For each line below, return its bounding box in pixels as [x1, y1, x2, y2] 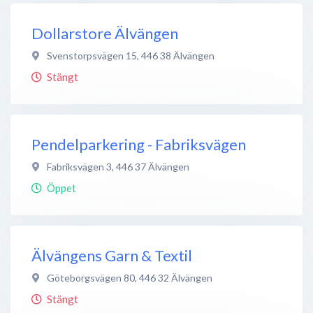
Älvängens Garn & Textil [31, 245, 192, 265]
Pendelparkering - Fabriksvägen [31, 134, 246, 154]
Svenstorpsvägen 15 [47, 49, 137, 61]
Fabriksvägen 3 [47, 160, 112, 173]
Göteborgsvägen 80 [47, 271, 135, 284]
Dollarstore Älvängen [31, 23, 178, 43]
